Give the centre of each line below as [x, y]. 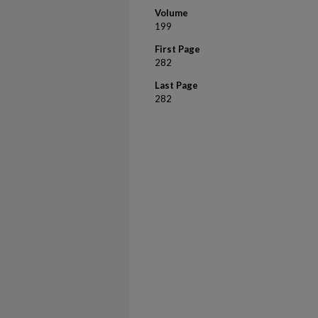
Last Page [176, 85]
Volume [171, 13]
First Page [177, 49]
